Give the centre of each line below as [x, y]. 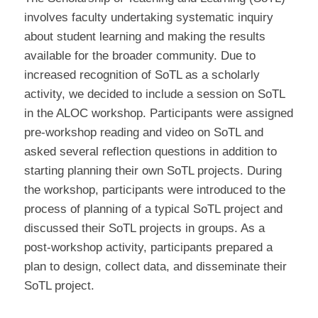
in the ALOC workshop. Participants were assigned [158, 113]
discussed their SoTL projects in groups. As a [144, 228]
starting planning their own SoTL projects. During [153, 170]
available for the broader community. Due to [139, 55]
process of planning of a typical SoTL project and [153, 209]
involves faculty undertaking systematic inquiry [148, 17]
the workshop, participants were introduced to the [154, 190]
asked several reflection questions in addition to [150, 151]
